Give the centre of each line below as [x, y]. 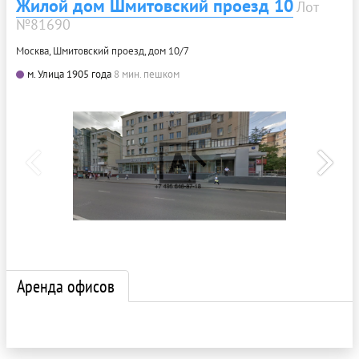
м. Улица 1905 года [69, 74]
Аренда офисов [66, 286]
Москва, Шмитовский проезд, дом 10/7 [103, 50]
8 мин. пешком [147, 74]
